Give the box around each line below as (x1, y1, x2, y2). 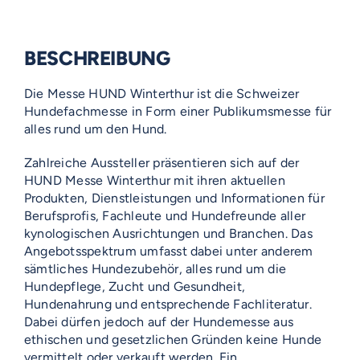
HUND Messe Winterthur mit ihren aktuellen (24, 173, 285, 189)
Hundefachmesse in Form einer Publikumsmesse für (24, 104, 332, 120)
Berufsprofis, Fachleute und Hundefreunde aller (24, 208, 306, 224)
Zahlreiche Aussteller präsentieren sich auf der (24, 155, 300, 171)
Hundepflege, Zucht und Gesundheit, (24, 279, 246, 295)
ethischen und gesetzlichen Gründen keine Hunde (24, 332, 322, 348)
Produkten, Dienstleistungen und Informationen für (24, 190, 325, 207)
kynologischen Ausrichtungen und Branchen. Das (24, 226, 313, 242)
